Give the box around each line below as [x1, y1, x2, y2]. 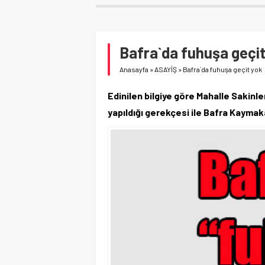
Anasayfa [119, 64, 148, 73]
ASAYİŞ [154, 64, 177, 73]
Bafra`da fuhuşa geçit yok [183, 64, 262, 73]
